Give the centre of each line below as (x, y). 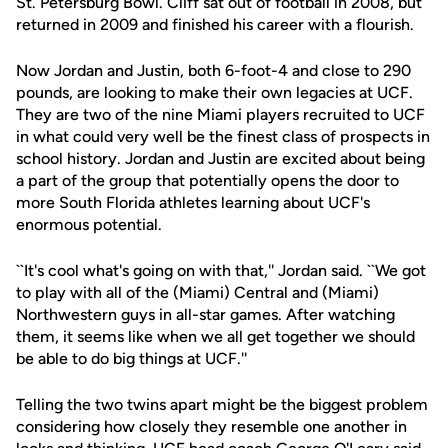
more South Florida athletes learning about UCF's (193, 202)
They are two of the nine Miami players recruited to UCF (220, 114)
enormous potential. (89, 224)
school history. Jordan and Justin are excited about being (220, 158)
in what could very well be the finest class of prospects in (223, 136)
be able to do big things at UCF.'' (131, 358)
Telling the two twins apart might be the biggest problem (222, 404)
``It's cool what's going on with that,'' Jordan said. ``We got (221, 270)
